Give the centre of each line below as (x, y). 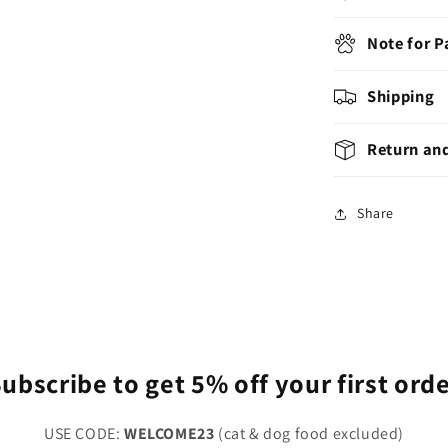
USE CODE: (84, 433)
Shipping (401, 95)
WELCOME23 (171, 433)
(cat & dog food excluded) (311, 433)
